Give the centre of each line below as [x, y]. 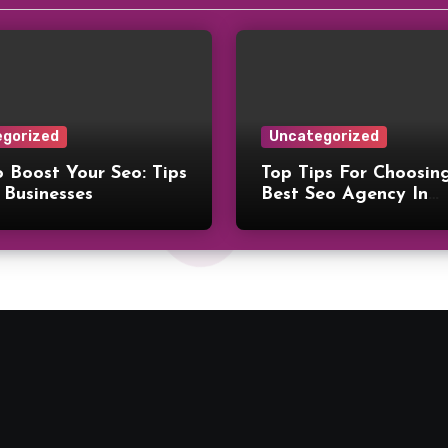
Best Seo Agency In [344, 194]
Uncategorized [324, 136]
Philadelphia [314, 215]
